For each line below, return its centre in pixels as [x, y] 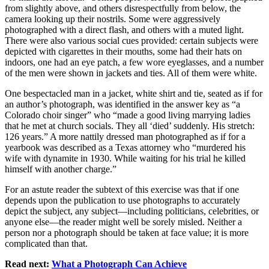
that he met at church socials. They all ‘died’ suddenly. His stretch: [130, 126]
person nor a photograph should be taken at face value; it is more [127, 233]
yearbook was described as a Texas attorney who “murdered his [125, 148]
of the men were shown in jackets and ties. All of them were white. [131, 73]
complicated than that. [46, 244]
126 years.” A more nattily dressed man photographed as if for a [125, 137]
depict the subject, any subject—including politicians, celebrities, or [132, 211]
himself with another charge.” [61, 169]
